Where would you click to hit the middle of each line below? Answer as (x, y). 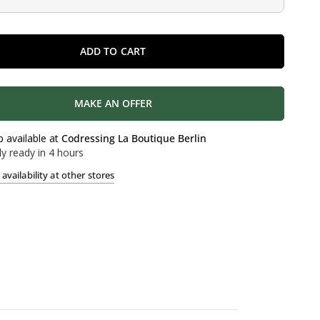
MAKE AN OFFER (113, 103)
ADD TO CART (113, 51)
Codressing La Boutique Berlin (134, 138)
